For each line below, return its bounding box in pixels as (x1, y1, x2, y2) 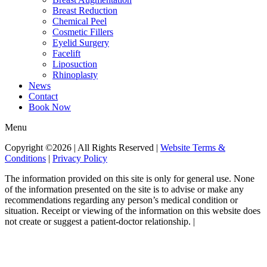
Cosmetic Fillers (52, 27, 113, 38)
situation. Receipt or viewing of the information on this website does (5, 206, 260, 216)
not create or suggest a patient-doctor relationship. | (5, 216, 195, 227)
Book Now (29, 102, 71, 113)
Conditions (5, 153, 46, 164)
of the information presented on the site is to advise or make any (5, 184, 244, 195)
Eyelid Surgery (52, 38, 109, 48)
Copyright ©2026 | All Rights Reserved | (5, 142, 160, 153)
